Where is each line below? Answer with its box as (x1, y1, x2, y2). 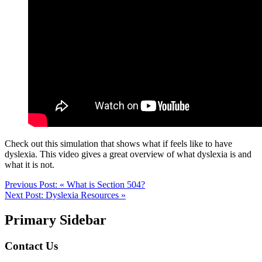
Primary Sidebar (5, 212, 106, 227)
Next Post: (5, 189, 46, 200)
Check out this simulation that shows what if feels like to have (5, 138, 232, 149)
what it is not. (5, 159, 54, 170)
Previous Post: (5, 179, 60, 189)
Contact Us (5, 239, 58, 252)
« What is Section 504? (60, 179, 145, 189)
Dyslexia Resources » (46, 189, 126, 200)
